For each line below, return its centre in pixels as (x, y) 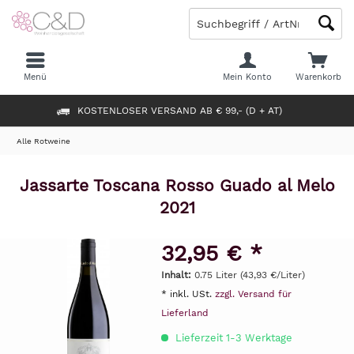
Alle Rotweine (43, 141)
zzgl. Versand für (253, 294)
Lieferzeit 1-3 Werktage (232, 338)
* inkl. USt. (188, 294)
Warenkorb (318, 77)
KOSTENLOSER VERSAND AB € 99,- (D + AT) (179, 110)
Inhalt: (177, 275)
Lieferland (185, 313)
